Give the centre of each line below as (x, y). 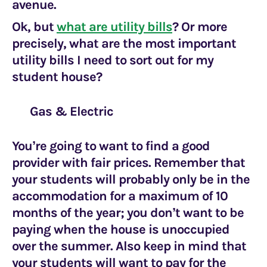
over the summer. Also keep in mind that (129, 246)
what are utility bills (114, 27)
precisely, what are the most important (124, 44)
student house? (57, 77)
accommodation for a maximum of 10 (120, 196)
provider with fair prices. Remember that (128, 163)
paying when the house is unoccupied (121, 229)
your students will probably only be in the (131, 179)
